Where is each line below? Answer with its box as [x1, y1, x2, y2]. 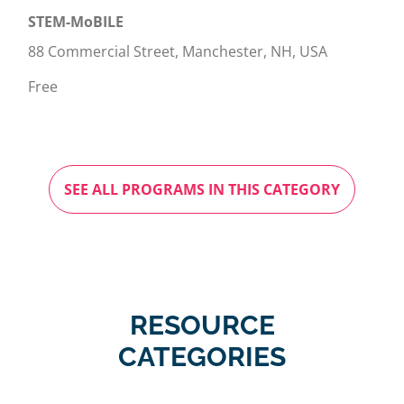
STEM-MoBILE [28, 12, 124, 32]
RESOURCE [129, 309, 275, 342]
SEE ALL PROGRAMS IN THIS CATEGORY [64, 179, 340, 200]
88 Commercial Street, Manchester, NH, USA [28, 41, 327, 62]
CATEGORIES [118, 341, 286, 373]
